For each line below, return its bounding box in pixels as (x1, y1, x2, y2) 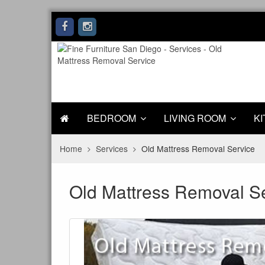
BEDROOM (87, 111, 136, 125)
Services (96, 143, 128, 155)
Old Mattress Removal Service (141, 143, 256, 155)
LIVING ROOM (164, 111, 226, 125)
